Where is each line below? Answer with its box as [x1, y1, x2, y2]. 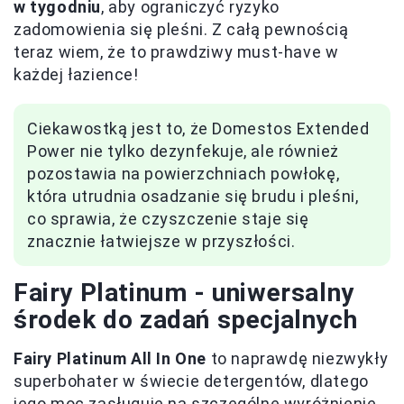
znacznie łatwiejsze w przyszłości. [27, 231, 296, 251]
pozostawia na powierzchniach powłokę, [27, 163, 340, 183]
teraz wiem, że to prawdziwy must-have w [14, 41, 339, 61]
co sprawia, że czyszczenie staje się [27, 208, 309, 228]
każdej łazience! [14, 64, 139, 84]
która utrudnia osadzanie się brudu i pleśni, [27, 186, 359, 206]
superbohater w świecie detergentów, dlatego [14, 371, 369, 390]
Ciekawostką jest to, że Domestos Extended [27, 118, 370, 138]
